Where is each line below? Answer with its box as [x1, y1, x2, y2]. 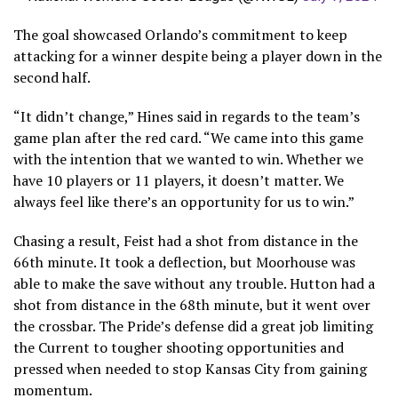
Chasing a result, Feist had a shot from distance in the [13, 230, 358, 251]
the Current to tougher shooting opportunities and [13, 337, 344, 357]
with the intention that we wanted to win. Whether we [13, 148, 363, 169]
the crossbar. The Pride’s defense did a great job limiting [13, 315, 373, 336]
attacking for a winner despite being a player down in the [13, 45, 382, 66]
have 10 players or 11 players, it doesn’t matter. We [13, 170, 344, 190]
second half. [13, 67, 91, 87]
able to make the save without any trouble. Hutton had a [13, 273, 375, 293]
